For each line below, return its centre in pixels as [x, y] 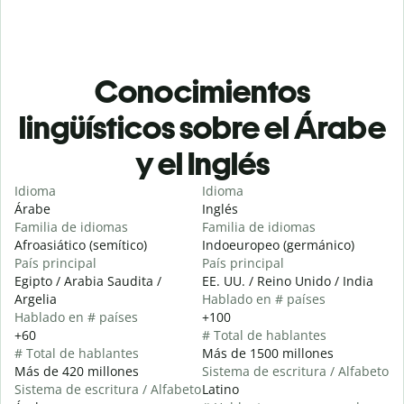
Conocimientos [202, 92]
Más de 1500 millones [268, 353]
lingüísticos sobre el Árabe [202, 128]
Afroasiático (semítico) [81, 245]
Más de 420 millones [77, 372]
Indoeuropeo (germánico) [278, 245]
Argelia [36, 299]
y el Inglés [202, 164]
